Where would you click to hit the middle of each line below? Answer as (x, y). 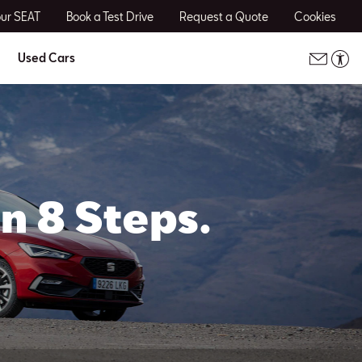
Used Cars (46, 58)
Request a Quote (224, 16)
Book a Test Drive (110, 16)
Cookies (315, 16)
